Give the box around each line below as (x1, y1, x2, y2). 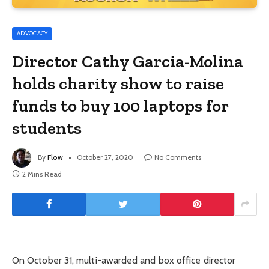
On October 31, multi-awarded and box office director (12, 254, 236, 266)
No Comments (154, 152, 201, 162)
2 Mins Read (22, 169, 62, 178)
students (12, 117, 82, 138)
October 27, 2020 (77, 152, 133, 162)
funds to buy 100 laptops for (12, 95, 229, 116)
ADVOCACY (17, 29, 48, 37)
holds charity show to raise (12, 73, 225, 94)
